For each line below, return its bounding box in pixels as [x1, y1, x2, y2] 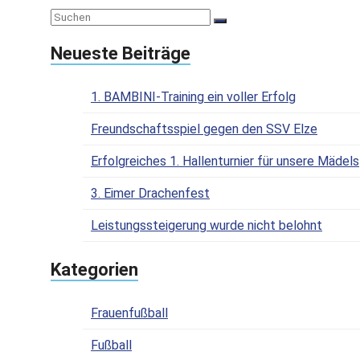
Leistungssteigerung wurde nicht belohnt [91, 218, 322, 234]
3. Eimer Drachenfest [91, 186, 210, 202]
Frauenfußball [91, 305, 168, 321]
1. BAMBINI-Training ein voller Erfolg [91, 89, 296, 105]
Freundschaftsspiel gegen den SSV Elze [91, 121, 317, 137]
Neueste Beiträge [51, 43, 190, 64]
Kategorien [51, 260, 138, 280]
